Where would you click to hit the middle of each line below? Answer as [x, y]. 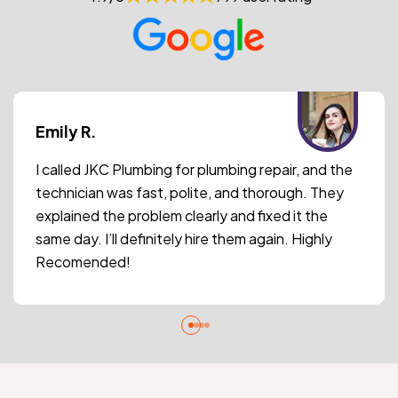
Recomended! [83, 262]
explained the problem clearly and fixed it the [182, 216]
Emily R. [66, 131]
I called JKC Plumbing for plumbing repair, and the [194, 170]
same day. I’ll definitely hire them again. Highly [184, 239]
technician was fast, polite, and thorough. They [190, 193]
